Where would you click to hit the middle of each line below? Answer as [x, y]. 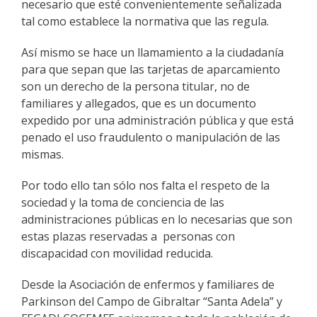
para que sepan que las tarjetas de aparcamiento [151, 69]
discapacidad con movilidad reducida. [117, 253]
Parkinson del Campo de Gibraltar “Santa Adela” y [152, 301]
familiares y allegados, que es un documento [139, 103]
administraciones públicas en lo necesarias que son [157, 219]
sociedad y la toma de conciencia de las [123, 202]
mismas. [42, 154]
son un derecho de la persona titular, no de [136, 86]
